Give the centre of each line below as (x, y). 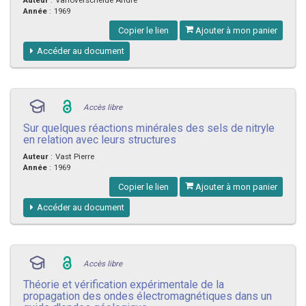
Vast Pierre (75, 156)
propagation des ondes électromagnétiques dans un (148, 296)
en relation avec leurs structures (100, 139)
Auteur (36, 156)
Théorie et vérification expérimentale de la (124, 284)
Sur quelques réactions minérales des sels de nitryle (149, 128)
